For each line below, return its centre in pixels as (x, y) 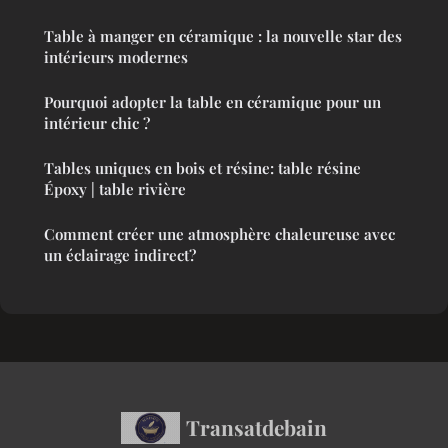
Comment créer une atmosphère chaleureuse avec (219, 234)
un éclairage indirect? (120, 255)
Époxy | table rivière (115, 189)
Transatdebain (256, 427)
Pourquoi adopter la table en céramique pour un (212, 102)
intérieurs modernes (116, 57)
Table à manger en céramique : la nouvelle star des (223, 36)
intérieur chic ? (97, 123)
